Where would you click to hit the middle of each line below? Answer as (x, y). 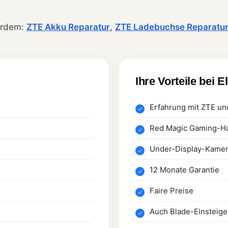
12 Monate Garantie (184, 169)
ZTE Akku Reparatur (68, 27)
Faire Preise (172, 190)
